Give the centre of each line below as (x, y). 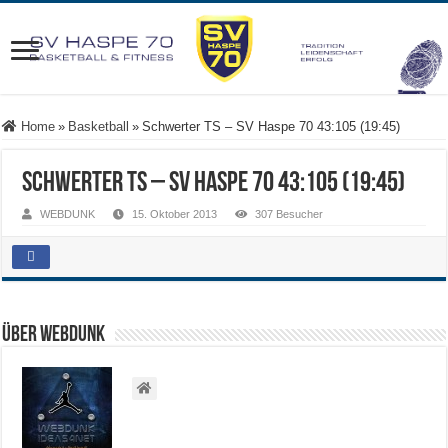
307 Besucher (289, 214)
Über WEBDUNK (54, 336)
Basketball (99, 127)
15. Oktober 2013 (175, 214)
